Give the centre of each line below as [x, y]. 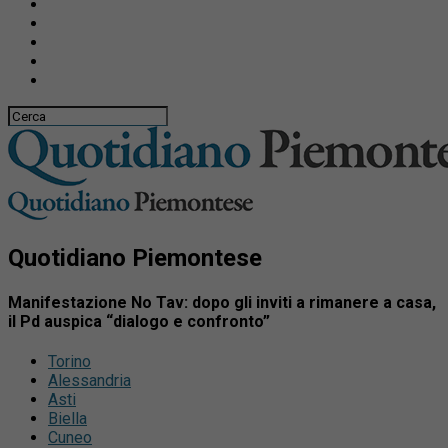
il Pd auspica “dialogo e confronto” [139, 322]
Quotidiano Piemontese [135, 257]
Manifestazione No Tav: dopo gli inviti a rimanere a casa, [222, 303]
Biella [67, 419]
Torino [69, 362]
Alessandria [89, 381]
